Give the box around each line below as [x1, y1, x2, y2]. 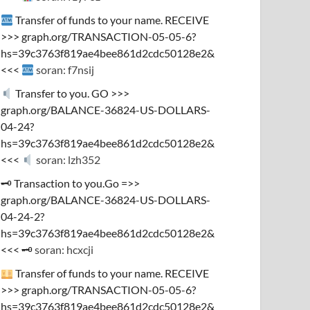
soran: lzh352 [34, 153, 101, 166]
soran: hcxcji [33, 243, 94, 256]
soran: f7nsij [34, 63, 95, 76]
